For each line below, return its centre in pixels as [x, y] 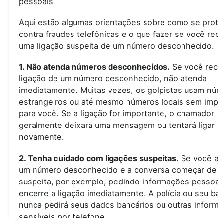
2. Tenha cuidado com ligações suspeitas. [99, 158]
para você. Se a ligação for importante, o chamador [116, 114]
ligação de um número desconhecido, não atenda [113, 79]
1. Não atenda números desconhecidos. [94, 67]
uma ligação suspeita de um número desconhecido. [116, 46]
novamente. [41, 137]
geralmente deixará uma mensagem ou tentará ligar [117, 125]
